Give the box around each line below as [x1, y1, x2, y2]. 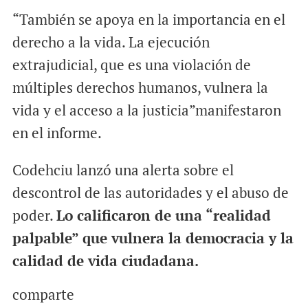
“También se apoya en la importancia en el [12, 9, 285, 29]
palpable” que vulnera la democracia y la [12, 228, 294, 247]
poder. [12, 205, 56, 225]
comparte [12, 284, 74, 304]
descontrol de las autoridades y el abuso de [12, 182, 289, 202]
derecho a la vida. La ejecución [12, 32, 210, 52]
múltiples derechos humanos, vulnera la [12, 77, 268, 97]
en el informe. [12, 122, 102, 142]
